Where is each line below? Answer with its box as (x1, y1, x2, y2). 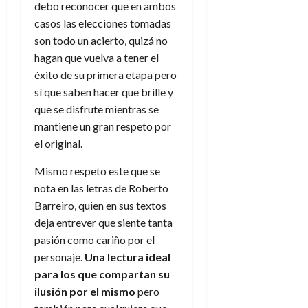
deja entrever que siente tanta (34, 215, 173, 229)
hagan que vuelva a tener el (34, 50, 159, 64)
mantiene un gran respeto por (34, 119, 171, 133)
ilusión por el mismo (34, 284, 135, 298)
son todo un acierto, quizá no (34, 33, 168, 47)
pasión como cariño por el (34, 232, 155, 246)
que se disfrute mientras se (34, 102, 159, 115)
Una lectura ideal (85, 250, 170, 263)
